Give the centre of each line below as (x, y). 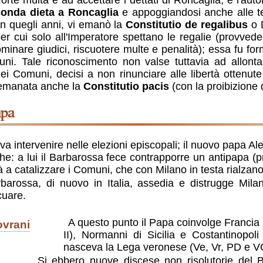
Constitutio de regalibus (187, 25)
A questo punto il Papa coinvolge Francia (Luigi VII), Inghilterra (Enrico (71, 222)
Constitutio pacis (126, 87)
